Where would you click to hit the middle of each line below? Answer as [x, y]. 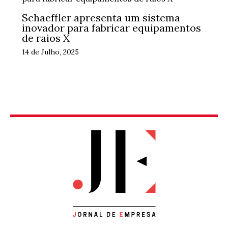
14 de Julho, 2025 [50, 52]
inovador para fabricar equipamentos [111, 27]
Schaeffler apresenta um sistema [101, 17]
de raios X [46, 38]
